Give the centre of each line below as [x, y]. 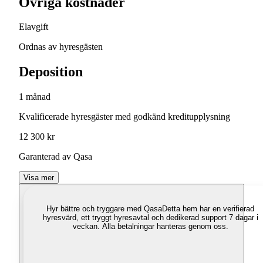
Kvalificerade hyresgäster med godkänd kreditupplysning [124, 117]
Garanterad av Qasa [55, 157]
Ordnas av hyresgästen [61, 47]
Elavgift [33, 27]
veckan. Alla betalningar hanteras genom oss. [150, 227]
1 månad [35, 97]
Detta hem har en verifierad [208, 209]
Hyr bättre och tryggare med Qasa [104, 209]
